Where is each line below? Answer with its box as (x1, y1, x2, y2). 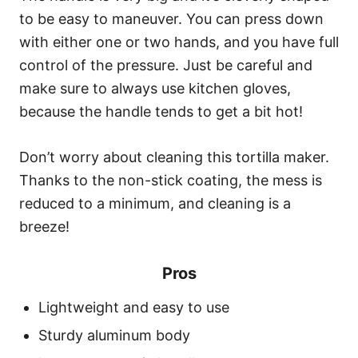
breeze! (19, 218, 70, 236)
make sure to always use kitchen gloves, (19, 80, 291, 97)
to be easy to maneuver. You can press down (19, 10, 324, 28)
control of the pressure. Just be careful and (19, 57, 312, 74)
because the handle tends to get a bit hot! (19, 103, 303, 121)
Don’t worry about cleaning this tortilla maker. (19, 149, 329, 166)
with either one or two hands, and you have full (19, 34, 339, 51)
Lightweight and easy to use (38, 299, 229, 316)
